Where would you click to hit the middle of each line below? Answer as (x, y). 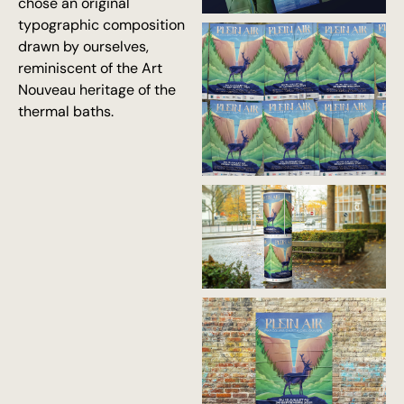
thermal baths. (66, 111)
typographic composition (101, 25)
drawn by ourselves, (83, 46)
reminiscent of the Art (90, 68)
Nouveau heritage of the (97, 90)
